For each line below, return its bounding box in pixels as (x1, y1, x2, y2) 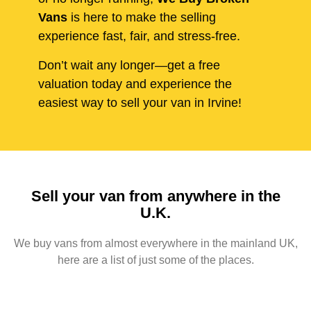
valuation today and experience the (38, 76, 232, 91)
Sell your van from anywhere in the (31, 187, 280, 205)
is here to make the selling (67, 10, 216, 25)
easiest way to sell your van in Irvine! (38, 95, 242, 110)
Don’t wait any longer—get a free (38, 58, 220, 72)
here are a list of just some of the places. (57, 253, 254, 266)
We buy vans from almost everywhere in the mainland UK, (13, 237, 298, 249)
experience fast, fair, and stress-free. (38, 29, 240, 44)
